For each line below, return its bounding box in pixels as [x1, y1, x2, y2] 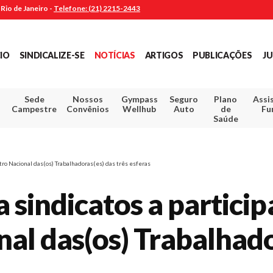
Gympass [121, 93, 158, 104]
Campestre [12, 103, 57, 114]
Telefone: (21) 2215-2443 [54, 4, 140, 13]
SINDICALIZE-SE [19, 49, 85, 60]
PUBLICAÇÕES [193, 49, 252, 60]
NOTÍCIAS [94, 49, 135, 60]
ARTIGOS [144, 49, 183, 60]
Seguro [169, 93, 199, 104]
